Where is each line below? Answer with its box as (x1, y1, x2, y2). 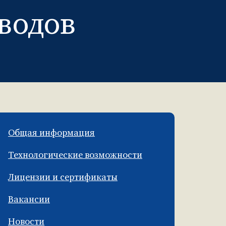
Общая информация (8, 129, 95, 138)
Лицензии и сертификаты (8, 174, 118, 182)
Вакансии (8, 196, 50, 204)
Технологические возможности (8, 151, 142, 160)
